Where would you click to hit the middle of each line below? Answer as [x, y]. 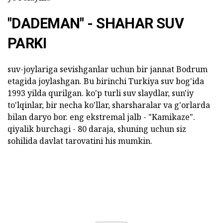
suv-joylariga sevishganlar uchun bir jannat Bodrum [108, 69]
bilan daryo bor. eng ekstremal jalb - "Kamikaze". [101, 117]
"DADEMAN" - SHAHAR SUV [96, 23]
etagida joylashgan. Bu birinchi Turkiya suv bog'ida [106, 81]
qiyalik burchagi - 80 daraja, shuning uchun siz [97, 129]
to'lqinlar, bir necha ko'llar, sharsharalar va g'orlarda [109, 105]
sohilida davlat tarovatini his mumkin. [80, 141]
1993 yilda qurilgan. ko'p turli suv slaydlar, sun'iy [101, 93]
